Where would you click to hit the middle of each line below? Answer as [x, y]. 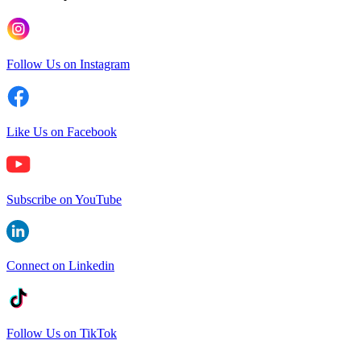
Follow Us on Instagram [68, 64]
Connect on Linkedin [60, 265]
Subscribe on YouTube [64, 199]
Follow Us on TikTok [62, 333]
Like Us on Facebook [62, 131]
